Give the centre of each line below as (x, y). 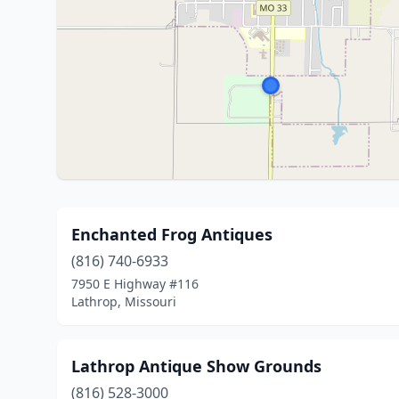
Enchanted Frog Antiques (172, 234)
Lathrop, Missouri (124, 301)
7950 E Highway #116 (135, 284)
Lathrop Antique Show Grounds (196, 366)
